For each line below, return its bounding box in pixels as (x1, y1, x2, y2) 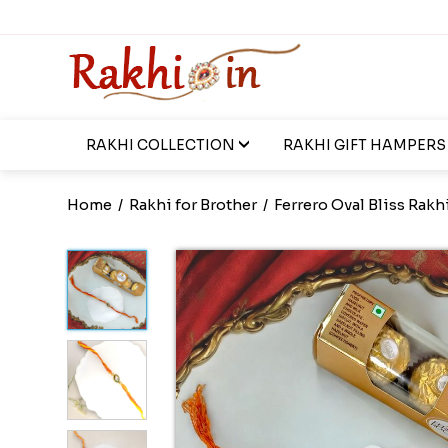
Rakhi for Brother (129, 195, 258, 214)
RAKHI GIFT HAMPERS (282, 136, 446, 154)
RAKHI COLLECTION (85, 136, 235, 154)
